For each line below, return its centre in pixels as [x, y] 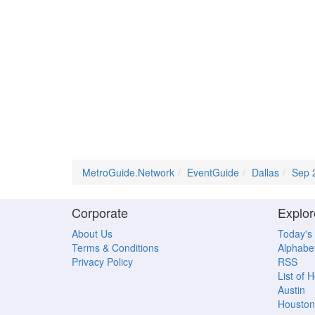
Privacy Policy [102, 262]
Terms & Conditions [115, 247]
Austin [291, 290]
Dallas [265, 172]
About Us [92, 233]
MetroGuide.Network [128, 172]
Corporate [100, 212]
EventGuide [213, 172]
